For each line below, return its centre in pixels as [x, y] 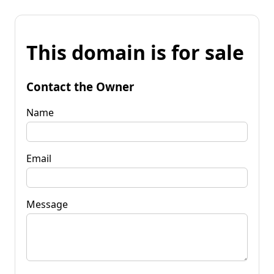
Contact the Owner [80, 86]
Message [47, 204]
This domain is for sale [135, 53]
